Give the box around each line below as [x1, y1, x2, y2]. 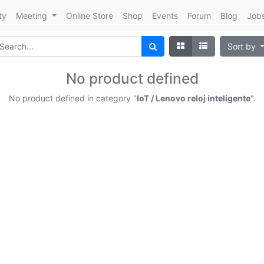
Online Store [66, 11, 113, 21]
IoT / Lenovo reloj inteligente [136, 93, 250, 103]
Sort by [227, 41, 258, 51]
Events [152, 11, 178, 21]
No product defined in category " [8, 93, 137, 103]
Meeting [16, 11, 48, 21]
